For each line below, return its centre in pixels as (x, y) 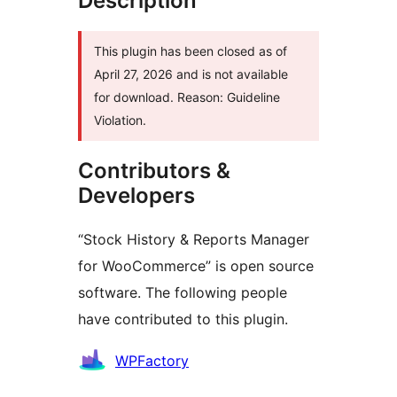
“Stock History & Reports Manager (194, 239)
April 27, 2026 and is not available (191, 74)
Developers (136, 195)
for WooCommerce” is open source (196, 265)
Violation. (120, 120)
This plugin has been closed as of (191, 51)
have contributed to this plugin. (183, 319)
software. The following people (183, 292)
